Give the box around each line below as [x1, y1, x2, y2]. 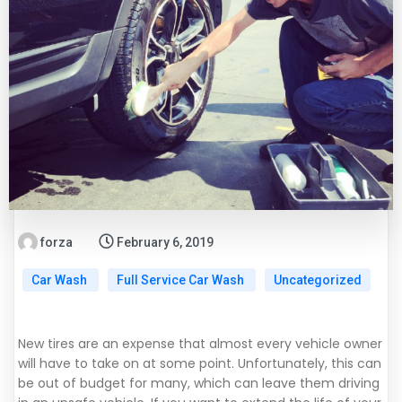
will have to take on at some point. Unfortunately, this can [18, 354, 381, 373]
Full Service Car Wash [117, 273, 247, 288]
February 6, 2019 [117, 235, 214, 250]
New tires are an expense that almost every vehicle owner [18, 335, 382, 354]
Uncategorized [274, 273, 362, 288]
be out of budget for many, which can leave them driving [18, 374, 380, 393]
